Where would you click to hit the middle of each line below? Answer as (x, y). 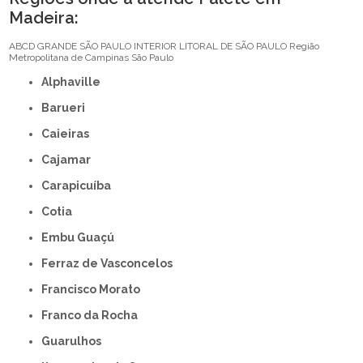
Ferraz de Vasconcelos (111, 264)
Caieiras (70, 134)
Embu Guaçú (82, 238)
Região (305, 47)
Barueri (68, 108)
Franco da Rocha (93, 316)
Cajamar (70, 160)
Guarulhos (76, 342)
